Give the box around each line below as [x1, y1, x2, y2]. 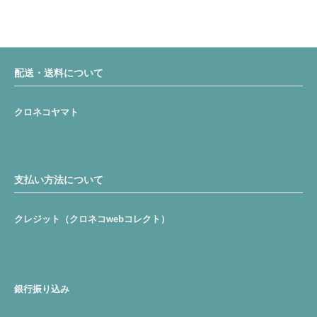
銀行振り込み [14, 284, 69, 295]
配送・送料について [14, 67, 103, 79]
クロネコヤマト [14, 106, 79, 117]
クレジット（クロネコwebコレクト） [14, 214, 170, 225]
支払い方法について [14, 174, 103, 186]
